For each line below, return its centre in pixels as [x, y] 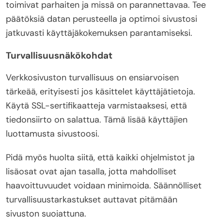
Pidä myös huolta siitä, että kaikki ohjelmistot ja [100, 158]
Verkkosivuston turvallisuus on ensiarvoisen [92, 78]
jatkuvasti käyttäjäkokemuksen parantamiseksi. [99, 33]
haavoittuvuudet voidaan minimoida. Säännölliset [104, 186]
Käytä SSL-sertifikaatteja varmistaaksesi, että [96, 106]
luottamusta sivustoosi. [53, 134]
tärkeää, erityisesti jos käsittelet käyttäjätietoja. [101, 92]
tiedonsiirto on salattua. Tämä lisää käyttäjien [97, 120]
